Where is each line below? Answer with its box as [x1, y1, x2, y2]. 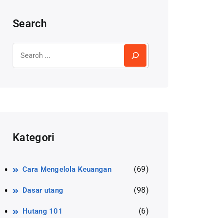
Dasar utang [22, 186, 64, 195]
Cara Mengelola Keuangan [22, 165, 111, 174]
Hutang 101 [22, 207, 63, 216]
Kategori [13, 131, 55, 144]
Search [13, 18, 47, 30]
